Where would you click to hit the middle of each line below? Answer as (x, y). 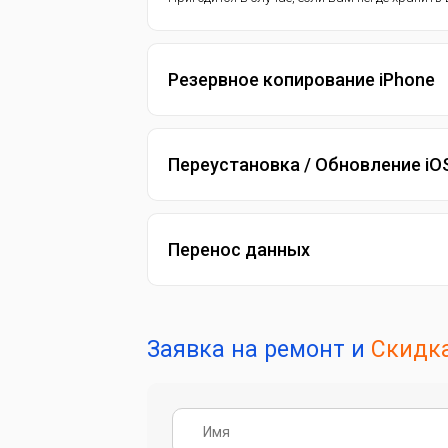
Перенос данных (239, 249)
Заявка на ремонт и (259, 349)
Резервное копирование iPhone (301, 79)
